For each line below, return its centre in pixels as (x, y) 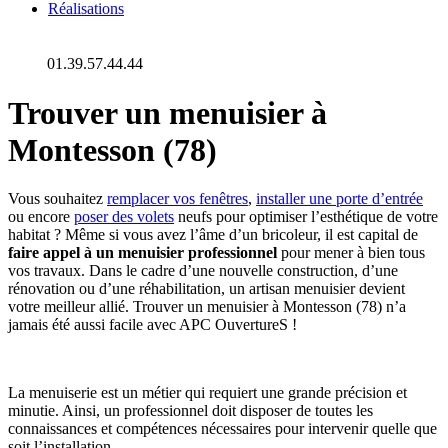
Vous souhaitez (57, 199)
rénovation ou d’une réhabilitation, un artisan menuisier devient (206, 289)
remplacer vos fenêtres (177, 199)
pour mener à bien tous (351, 253)
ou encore (41, 217)
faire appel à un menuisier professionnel (142, 253)
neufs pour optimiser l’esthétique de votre (306, 217)
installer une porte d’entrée (339, 199)
